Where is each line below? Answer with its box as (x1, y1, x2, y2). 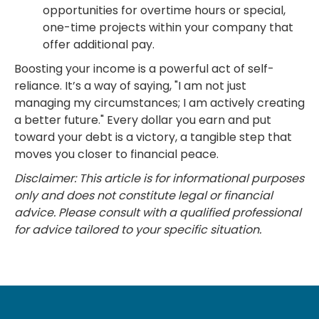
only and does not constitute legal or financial (14, 187, 273, 204)
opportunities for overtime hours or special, (43, 2, 286, 19)
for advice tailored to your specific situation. (14, 221, 261, 238)
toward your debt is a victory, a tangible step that (14, 129, 292, 145)
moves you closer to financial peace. (14, 146, 219, 162)
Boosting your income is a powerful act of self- (14, 61, 274, 77)
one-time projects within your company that (43, 19, 293, 36)
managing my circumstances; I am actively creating (14, 95, 305, 111)
